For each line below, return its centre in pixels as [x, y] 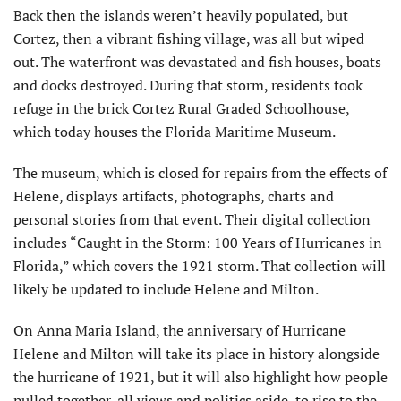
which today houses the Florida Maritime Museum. [175, 132]
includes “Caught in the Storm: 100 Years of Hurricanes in [198, 243]
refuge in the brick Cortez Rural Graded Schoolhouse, [181, 109]
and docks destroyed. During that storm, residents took [188, 85]
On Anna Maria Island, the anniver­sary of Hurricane [179, 331]
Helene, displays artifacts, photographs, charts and [174, 196]
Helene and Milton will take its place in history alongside [196, 354]
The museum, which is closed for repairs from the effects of [200, 173]
